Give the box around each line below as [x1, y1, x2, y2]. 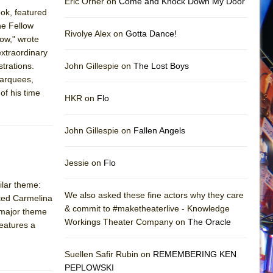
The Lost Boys [133, 60, 189, 71]
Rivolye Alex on [65, 28, 126, 38]
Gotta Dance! [126, 28, 177, 38]
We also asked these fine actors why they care [65, 190, 244, 200]
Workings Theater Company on [65, 216, 188, 227]
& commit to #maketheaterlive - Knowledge [65, 203, 230, 213]
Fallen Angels [133, 125, 185, 135]
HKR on [65, 93, 97, 103]
